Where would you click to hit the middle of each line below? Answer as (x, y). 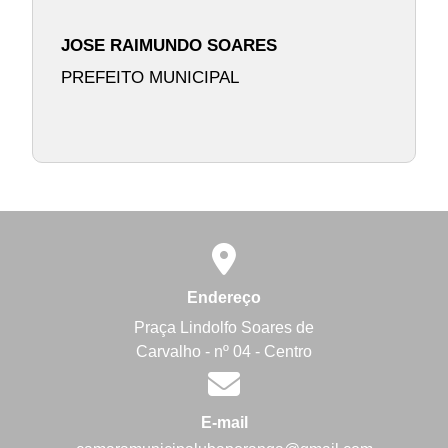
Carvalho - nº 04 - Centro (224, 352)
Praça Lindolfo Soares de (224, 328)
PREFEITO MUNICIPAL (149, 76)
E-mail (224, 422)
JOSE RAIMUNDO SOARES (168, 45)
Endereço (224, 297)
